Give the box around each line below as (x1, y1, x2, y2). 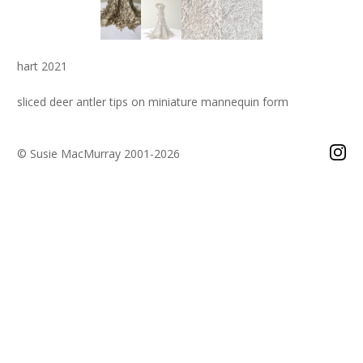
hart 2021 (16, 58, 67, 75)
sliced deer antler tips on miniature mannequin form (16, 94, 288, 110)
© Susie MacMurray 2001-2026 (16, 145, 180, 161)
